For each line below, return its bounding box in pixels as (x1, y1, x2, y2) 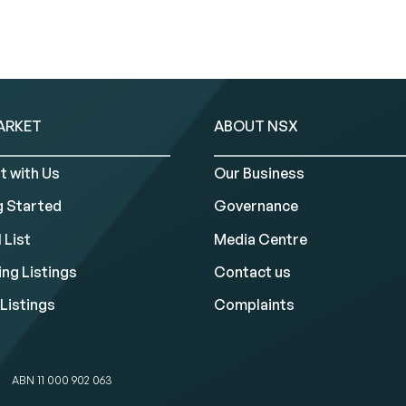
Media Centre (214, 229, 307, 248)
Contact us (214, 263, 291, 282)
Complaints (214, 295, 295, 314)
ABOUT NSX (214, 117, 298, 135)
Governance (214, 197, 298, 216)
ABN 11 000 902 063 (12, 373, 112, 388)
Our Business (214, 164, 304, 183)
